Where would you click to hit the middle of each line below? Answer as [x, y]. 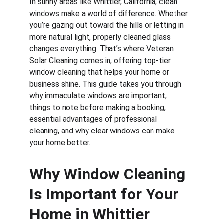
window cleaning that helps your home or [100, 72]
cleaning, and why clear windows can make [103, 131]
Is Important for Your [106, 194]
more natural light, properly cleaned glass [101, 37]
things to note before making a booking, [99, 107]
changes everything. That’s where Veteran [102, 49]
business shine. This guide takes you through [106, 84]
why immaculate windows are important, [99, 96]
